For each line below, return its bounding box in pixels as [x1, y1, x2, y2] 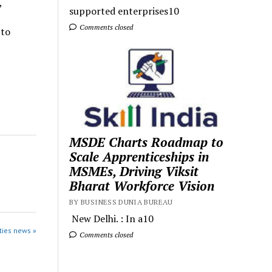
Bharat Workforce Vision [69, 177, 215, 194]
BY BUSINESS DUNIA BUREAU [69, 197, 173, 206]
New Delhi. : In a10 [69, 211, 154, 225]
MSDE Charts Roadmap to [69, 133, 224, 151]
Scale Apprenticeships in [69, 148, 209, 165]
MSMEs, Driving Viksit [69, 162, 199, 180]
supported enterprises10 [69, 4, 180, 18]
